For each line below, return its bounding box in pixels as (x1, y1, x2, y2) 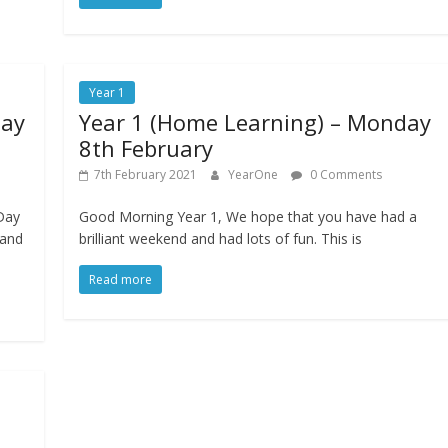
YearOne (228, 166, 282, 184)
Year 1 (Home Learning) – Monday (79, 107, 432, 138)
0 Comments (307, 166, 383, 184)
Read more (89, 271, 153, 289)
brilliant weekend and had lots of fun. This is (79, 229, 363, 249)
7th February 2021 (94, 166, 198, 184)
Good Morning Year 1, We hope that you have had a (79, 207, 418, 227)
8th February (79, 133, 214, 164)
